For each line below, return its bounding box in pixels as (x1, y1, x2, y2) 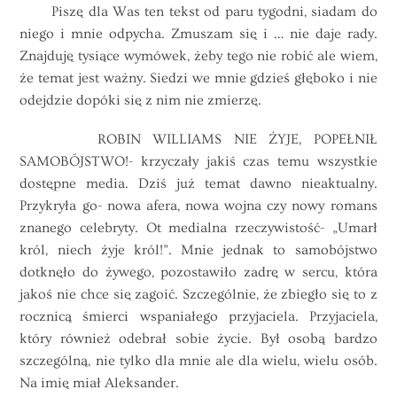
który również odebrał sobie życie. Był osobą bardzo (19, 331, 378, 347)
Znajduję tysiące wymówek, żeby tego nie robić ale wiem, (19, 47, 378, 64)
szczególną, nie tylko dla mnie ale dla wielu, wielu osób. (19, 353, 378, 370)
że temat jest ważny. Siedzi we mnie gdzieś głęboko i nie (19, 69, 378, 86)
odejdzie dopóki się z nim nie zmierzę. (19, 91, 262, 108)
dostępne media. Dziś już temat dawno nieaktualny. (19, 175, 378, 192)
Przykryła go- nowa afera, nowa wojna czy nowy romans (19, 198, 378, 214)
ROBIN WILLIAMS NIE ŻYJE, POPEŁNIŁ (19, 131, 378, 148)
